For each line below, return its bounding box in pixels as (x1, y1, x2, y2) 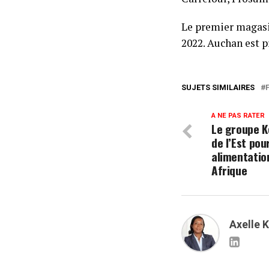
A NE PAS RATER (211, 112, 265, 120)
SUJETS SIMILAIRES (181, 83, 255, 92)
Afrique (211, 162, 247, 180)
